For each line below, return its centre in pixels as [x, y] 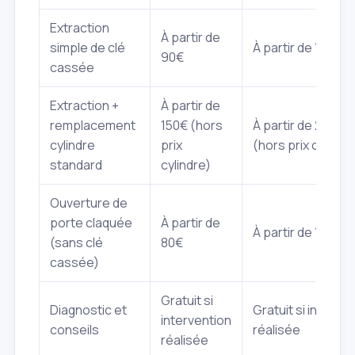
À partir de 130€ [297, 232]
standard [76, 164]
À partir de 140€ [298, 47]
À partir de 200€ [298, 125]
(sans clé [76, 242]
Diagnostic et [88, 309]
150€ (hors [192, 125]
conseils [74, 329]
